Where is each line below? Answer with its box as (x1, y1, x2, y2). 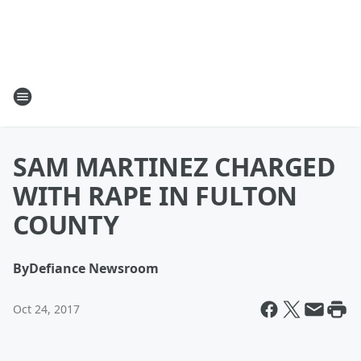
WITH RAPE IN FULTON (13, 178, 298, 213)
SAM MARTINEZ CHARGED (13, 149, 336, 184)
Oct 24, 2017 (13, 301, 80, 317)
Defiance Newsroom (29, 259, 159, 277)
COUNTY (13, 207, 119, 242)
